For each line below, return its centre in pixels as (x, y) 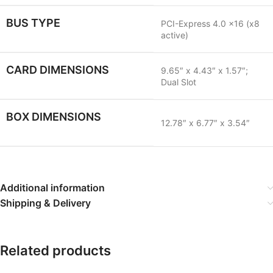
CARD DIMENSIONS (58, 70)
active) (175, 35)
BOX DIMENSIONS (54, 117)
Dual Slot (179, 82)
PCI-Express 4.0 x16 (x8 (210, 23)
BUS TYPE (33, 23)
